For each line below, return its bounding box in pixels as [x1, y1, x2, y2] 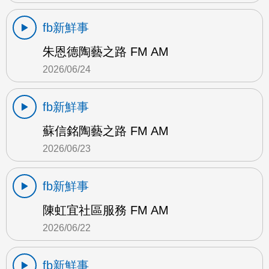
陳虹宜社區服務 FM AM [43, 204, 169, 217]
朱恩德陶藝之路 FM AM [43, 45, 169, 59]
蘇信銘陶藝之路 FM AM [43, 124, 169, 138]
